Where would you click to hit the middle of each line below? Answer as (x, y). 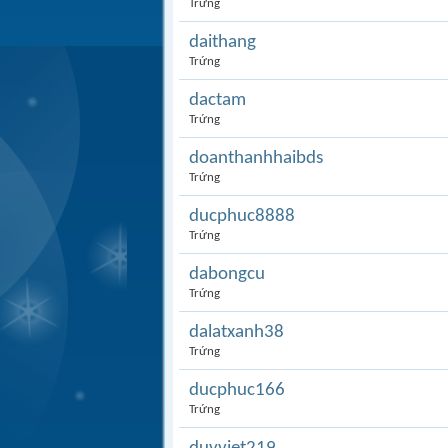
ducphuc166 (237, 390)
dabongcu (227, 274)
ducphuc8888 (242, 216)
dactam (217, 100)
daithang (222, 42)
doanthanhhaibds (256, 158)
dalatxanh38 (236, 332)
